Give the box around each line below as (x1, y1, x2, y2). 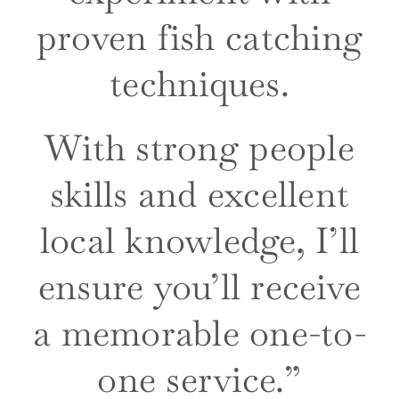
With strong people (45, 125, 354, 172)
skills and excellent (49, 171, 350, 218)
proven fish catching (36, 14, 363, 61)
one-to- (249, 310, 366, 357)
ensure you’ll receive (37, 264, 362, 311)
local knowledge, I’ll (39, 217, 360, 265)
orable (141, 310, 250, 357)
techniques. (110, 61, 289, 108)
